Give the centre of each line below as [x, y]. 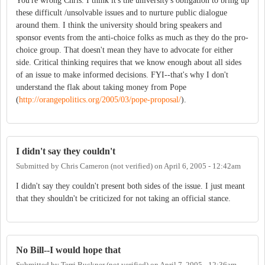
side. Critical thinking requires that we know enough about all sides [129, 62]
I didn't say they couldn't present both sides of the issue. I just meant [130, 186]
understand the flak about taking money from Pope [101, 87]
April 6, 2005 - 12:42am [202, 167]
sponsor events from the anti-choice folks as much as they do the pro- [132, 37]
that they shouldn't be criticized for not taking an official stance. [123, 199]
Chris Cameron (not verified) [107, 167]
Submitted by [38, 167]
